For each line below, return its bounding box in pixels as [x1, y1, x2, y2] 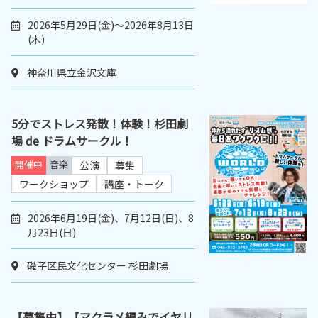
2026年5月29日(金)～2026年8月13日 [28, 18, 194, 33]
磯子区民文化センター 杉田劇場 [27, 258, 168, 273]
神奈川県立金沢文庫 [27, 65, 116, 80]
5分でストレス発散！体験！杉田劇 [11, 115, 188, 133]
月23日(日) [28, 225, 76, 240]
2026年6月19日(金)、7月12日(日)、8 [28, 211, 194, 226]
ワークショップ [19, 177, 89, 192]
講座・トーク [104, 177, 164, 192]
